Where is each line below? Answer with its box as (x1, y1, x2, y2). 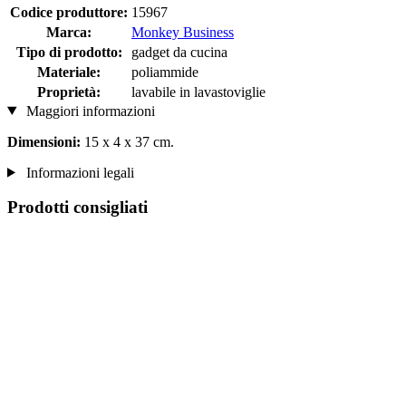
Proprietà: (37, 83, 101, 100)
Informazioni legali (22, 164, 134, 180)
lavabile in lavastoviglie (131, 83, 266, 100)
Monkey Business (131, 24, 234, 40)
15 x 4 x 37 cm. (81, 133, 174, 150)
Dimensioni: (7, 133, 81, 150)
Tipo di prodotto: (15, 43, 122, 60)
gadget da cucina (131, 43, 227, 60)
